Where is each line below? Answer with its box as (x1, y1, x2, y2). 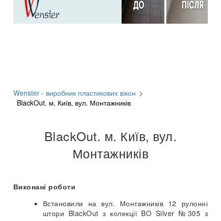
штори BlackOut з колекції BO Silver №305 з (42, 208, 208, 218)
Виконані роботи (13, 181, 76, 191)
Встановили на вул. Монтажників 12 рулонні (42, 198, 208, 208)
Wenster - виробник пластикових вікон (13, 87, 136, 98)
